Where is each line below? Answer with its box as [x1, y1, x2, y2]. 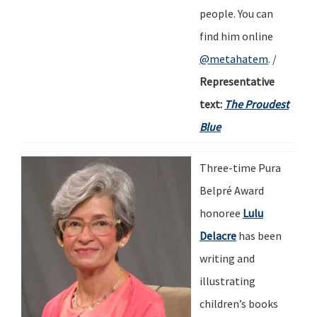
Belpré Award [200, 183, 264, 197]
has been [236, 228, 282, 243]
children [200, 296, 239, 311]
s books [241, 296, 278, 311]
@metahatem [200, 51, 268, 66]
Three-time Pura [200, 160, 281, 175]
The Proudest [224, 96, 289, 111]
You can [238, 6, 273, 21]
